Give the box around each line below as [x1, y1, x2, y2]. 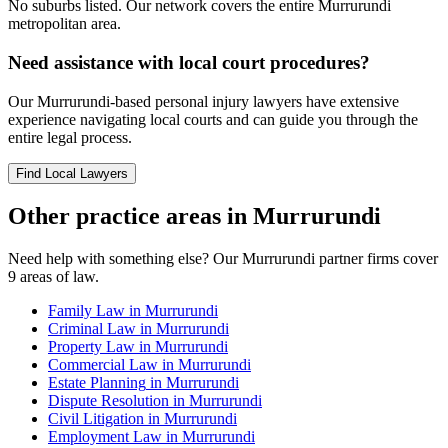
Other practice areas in [8, 203, 253, 230]
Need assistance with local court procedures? [8, 51, 370, 73]
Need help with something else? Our [8, 250, 242, 268]
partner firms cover [315, 250, 438, 268]
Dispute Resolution [48, 392, 169, 410]
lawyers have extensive [249, 92, 399, 110]
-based [110, 92, 155, 110]
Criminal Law [48, 320, 136, 338]
